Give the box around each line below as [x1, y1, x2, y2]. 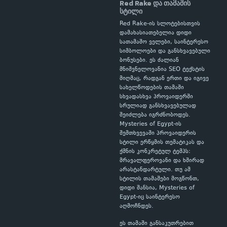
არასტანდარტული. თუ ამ [120, 166, 191, 174]
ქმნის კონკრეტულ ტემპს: [120, 147, 191, 156]
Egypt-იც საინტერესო [120, 193, 180, 202]
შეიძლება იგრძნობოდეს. [120, 111, 191, 120]
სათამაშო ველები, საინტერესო [120, 38, 208, 47]
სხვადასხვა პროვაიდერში [120, 93, 193, 101]
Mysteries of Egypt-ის [120, 120, 181, 129]
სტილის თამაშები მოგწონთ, [120, 175, 199, 183]
